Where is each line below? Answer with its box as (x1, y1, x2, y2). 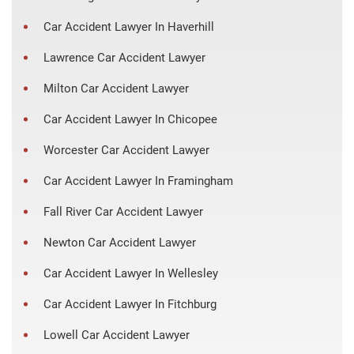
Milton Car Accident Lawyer (43, 81, 189, 96)
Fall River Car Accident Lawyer (43, 204, 203, 219)
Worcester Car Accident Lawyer (43, 142, 209, 157)
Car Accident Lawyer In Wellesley (43, 265, 218, 281)
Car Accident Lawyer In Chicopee (43, 111, 217, 126)
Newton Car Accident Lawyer (43, 235, 196, 250)
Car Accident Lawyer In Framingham (43, 173, 233, 188)
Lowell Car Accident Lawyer (43, 327, 190, 342)
